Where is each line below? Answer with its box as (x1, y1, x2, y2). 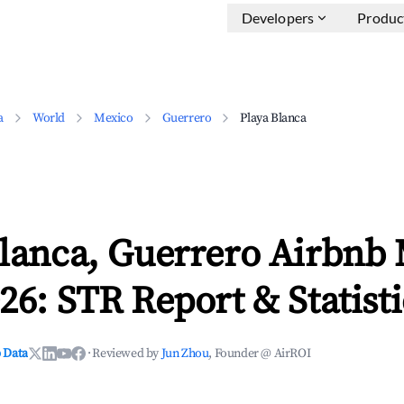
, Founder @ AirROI (208, 345, 311, 362)
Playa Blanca (240, 110, 307, 126)
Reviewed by (92, 345, 161, 362)
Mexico (94, 110, 133, 126)
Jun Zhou (161, 345, 209, 362)
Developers (241, 9, 315, 26)
